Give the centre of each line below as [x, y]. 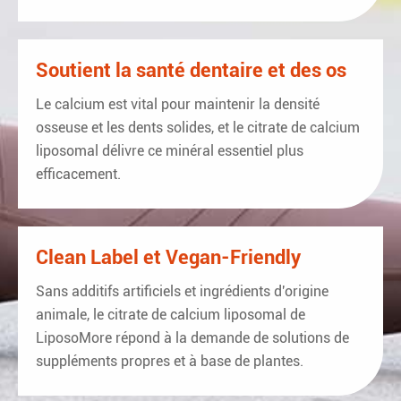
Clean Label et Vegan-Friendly [168, 258]
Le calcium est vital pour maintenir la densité [178, 105]
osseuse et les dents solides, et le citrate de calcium [198, 128]
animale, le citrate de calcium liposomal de [171, 315]
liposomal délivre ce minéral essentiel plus [170, 151]
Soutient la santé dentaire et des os [191, 71]
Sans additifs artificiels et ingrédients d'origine [182, 292]
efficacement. [78, 175]
